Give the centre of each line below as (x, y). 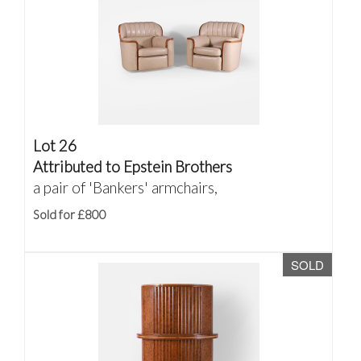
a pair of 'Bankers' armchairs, (125, 187)
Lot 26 (55, 145)
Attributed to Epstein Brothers (133, 166)
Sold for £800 (70, 214)
